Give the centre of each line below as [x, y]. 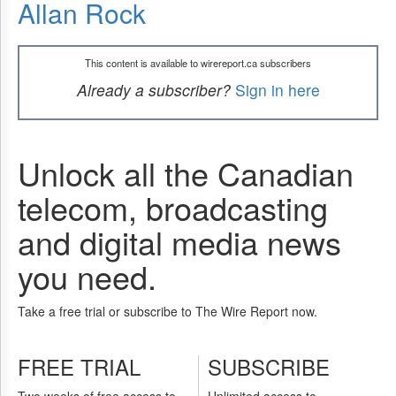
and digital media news [179, 242]
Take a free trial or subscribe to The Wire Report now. [168, 311]
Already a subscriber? [153, 90]
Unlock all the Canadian [186, 173]
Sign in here [277, 90]
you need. [87, 276]
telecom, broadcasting [173, 207]
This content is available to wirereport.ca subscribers [198, 63]
